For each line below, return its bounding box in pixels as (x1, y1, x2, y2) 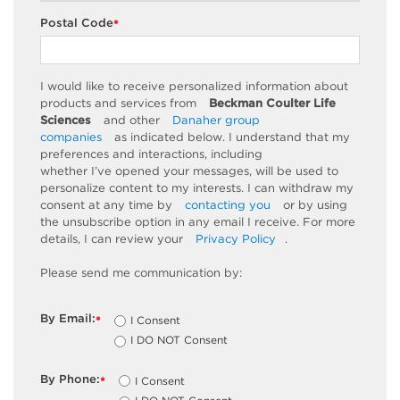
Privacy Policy (196, 231, 276, 246)
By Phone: (40, 372, 100, 387)
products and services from (40, 96, 200, 110)
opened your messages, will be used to (112, 163, 338, 178)
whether (40, 163, 91, 178)
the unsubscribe (40, 214, 135, 229)
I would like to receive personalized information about (40, 79, 348, 93)
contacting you (185, 197, 271, 212)
